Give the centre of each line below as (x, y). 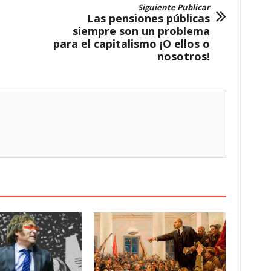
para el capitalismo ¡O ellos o (131, 43)
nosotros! (183, 56)
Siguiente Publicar (174, 7)
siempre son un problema (141, 31)
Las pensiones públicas (148, 18)
